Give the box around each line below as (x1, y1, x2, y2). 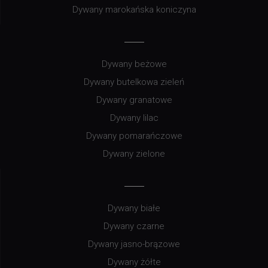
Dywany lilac (109, 112, 159, 123)
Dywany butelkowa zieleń (84, 76, 184, 87)
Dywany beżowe (101, 58, 167, 69)
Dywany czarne (103, 220, 165, 232)
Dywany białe (108, 202, 160, 214)
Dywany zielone (103, 148, 165, 159)
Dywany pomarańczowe (86, 130, 182, 141)
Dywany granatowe (96, 94, 172, 105)
